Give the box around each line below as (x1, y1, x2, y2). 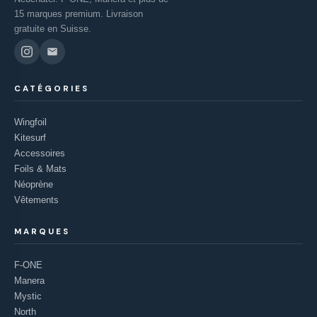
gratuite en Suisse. (14, 23, 91, 34)
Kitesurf (14, 132, 46, 143)
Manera (14, 275, 45, 286)
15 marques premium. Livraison (14, 8, 143, 19)
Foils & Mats (14, 163, 67, 174)
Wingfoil (14, 116, 47, 127)
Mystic (14, 290, 42, 301)
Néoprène (14, 178, 53, 190)
